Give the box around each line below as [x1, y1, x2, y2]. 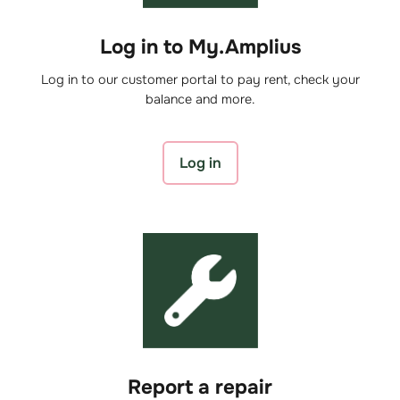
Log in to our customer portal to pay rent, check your [40, 71, 360, 87]
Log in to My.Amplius [99, 34, 301, 61]
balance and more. [145, 90, 255, 107]
